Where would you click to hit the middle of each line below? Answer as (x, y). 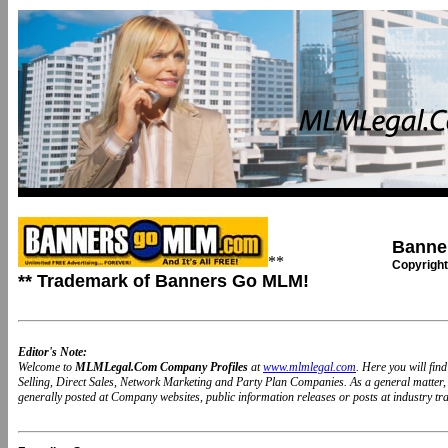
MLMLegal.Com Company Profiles (163, 367)
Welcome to (46, 367)
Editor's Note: (52, 352)
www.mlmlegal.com (309, 367)
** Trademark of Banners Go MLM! (163, 281)
